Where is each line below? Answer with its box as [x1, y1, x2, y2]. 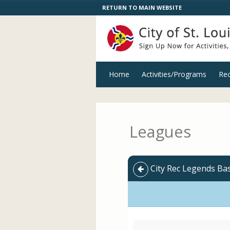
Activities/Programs [142, 69, 206, 79]
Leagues [129, 121, 191, 142]
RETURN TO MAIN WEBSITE [102, 4, 182, 11]
